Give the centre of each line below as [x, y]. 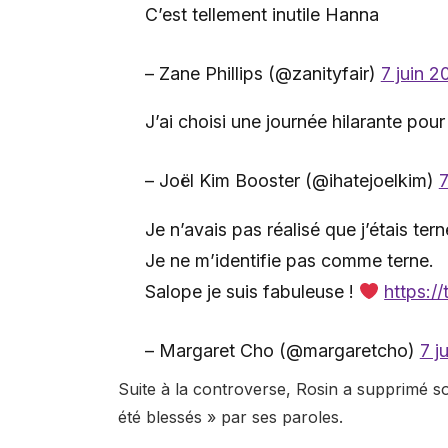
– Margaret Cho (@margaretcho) [282, 350]
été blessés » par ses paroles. [230, 416]
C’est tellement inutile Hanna [261, 14]
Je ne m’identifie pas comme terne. [289, 260]
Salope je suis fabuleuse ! [251, 291]
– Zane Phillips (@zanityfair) [262, 73]
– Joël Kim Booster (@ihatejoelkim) [291, 181]
